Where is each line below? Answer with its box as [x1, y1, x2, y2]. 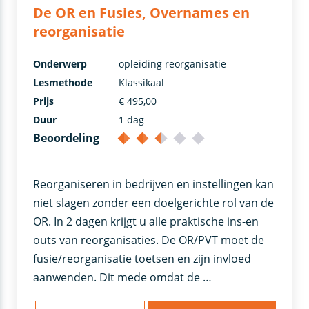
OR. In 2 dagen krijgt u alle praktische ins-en [33, 214, 259, 230]
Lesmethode [33, 76, 93, 90]
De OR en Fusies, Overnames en [33, 3, 250, 23]
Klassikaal [119, 76, 165, 90]
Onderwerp [33, 57, 88, 71]
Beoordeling [33, 130, 100, 146]
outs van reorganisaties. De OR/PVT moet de [33, 232, 265, 248]
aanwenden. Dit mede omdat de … [33, 270, 212, 286]
